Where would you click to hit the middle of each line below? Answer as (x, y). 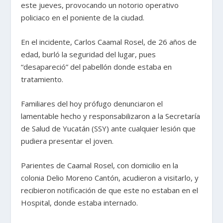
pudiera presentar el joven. (67, 141)
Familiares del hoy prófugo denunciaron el (92, 103)
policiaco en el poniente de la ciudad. (83, 17)
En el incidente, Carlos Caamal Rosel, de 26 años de (109, 42)
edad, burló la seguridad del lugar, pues (89, 54)
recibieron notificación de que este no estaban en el (110, 190)
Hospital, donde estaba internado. (80, 202)
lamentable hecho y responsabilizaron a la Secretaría (111, 116)
